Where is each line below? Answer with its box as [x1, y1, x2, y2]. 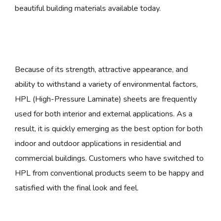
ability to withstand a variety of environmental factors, [15, 78, 198, 90]
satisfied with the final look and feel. [15, 182, 141, 193]
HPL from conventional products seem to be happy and [15, 167, 204, 179]
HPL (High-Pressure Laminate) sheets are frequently [15, 93, 197, 105]
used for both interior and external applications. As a [15, 108, 192, 119]
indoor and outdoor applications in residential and [15, 138, 181, 149]
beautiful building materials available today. [15, 2, 161, 14]
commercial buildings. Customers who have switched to [15, 152, 204, 164]
